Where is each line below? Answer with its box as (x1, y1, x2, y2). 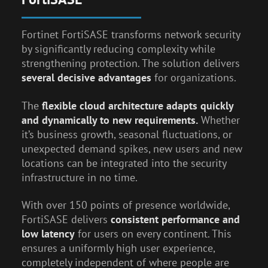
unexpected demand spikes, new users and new (21, 141, 242, 156)
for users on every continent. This (74, 227, 232, 241)
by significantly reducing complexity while (21, 41, 215, 56)
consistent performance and (110, 212, 240, 227)
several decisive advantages (21, 70, 151, 84)
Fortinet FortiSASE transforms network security (21, 27, 240, 41)
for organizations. (151, 70, 236, 84)
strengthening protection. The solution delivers (21, 56, 240, 70)
